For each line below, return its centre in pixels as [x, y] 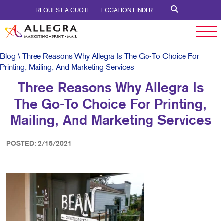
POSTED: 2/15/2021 [39, 144]
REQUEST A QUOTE [63, 11]
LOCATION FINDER [127, 11]
